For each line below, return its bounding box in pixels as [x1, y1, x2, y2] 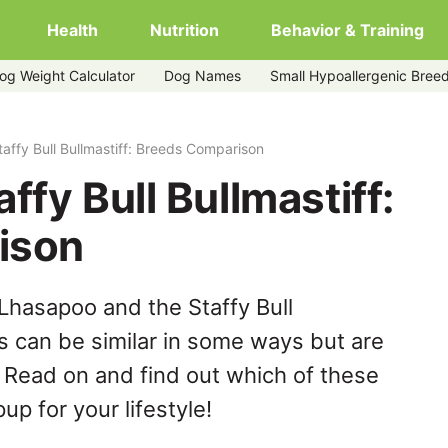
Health [47, 20, 98, 40]
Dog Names [164, 67, 241, 84]
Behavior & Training [271, 20, 424, 40]
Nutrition [150, 20, 219, 40]
